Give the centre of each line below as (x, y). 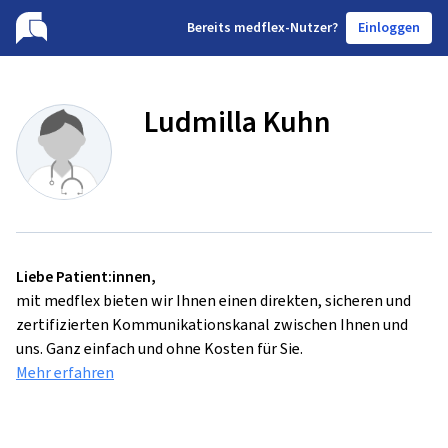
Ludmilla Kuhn (237, 122)
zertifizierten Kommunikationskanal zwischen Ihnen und (212, 324)
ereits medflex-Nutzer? (266, 27)
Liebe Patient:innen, (86, 276)
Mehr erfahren (65, 372)
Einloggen (389, 27)
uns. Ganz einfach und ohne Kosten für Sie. (159, 348)
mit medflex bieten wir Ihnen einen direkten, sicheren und (213, 300)
